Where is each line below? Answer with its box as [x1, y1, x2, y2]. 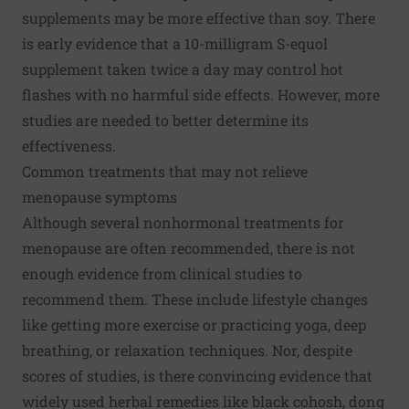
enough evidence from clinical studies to [22, 264, 302, 283]
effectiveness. [22, 136, 116, 155]
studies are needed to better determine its [22, 110, 309, 130]
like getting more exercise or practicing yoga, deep [22, 315, 366, 334]
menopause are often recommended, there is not [22, 238, 355, 257]
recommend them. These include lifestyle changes [22, 289, 368, 309]
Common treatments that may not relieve [22, 162, 308, 181]
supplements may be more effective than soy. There [22, 8, 375, 27]
